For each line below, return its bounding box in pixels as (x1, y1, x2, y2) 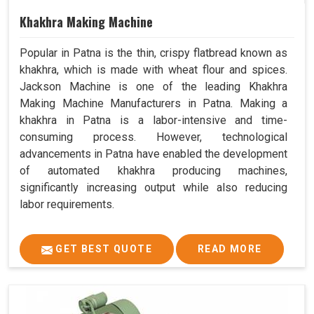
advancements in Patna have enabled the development (20, 147, 287, 161)
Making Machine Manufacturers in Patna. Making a (20, 97, 287, 111)
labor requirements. (20, 198, 114, 212)
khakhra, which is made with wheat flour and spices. (20, 63, 287, 77)
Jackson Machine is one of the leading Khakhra (20, 80, 287, 94)
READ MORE (198, 243, 262, 255)
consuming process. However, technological (20, 130, 287, 144)
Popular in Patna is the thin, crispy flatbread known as (20, 46, 287, 60)
